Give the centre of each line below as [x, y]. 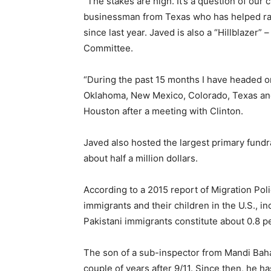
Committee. [108, 48]
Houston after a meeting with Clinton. [163, 111]
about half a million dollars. [141, 158]
